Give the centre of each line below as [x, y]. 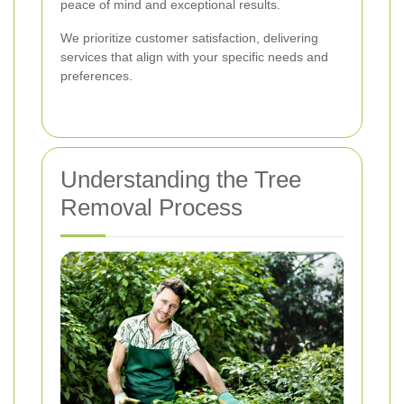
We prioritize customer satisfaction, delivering [189, 38]
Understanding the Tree [181, 180]
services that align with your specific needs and [194, 57]
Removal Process [151, 208]
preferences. [96, 76]
